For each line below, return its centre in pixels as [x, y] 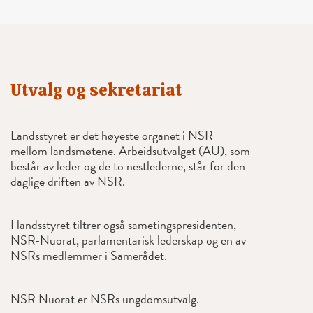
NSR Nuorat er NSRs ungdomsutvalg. [105, 299]
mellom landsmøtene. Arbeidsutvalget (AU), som [130, 151]
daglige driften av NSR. [68, 182]
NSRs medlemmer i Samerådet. [89, 256]
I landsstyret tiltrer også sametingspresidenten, [123, 225]
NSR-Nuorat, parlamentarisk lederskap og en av [128, 240]
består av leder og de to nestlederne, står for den [128, 166]
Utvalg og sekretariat [96, 90]
